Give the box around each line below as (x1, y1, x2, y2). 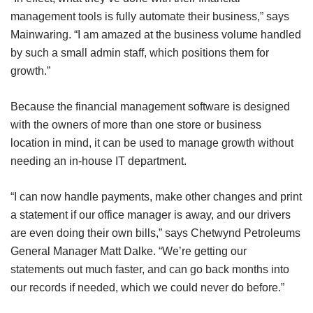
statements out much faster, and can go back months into (10, 263, 289, 275)
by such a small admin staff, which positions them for (10, 46, 269, 59)
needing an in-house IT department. (10, 154, 187, 167)
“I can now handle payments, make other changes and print (10, 190, 302, 203)
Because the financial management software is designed (10, 100, 290, 112)
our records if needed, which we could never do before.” (10, 281, 284, 293)
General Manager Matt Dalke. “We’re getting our (10, 245, 247, 257)
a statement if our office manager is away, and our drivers (10, 208, 291, 221)
